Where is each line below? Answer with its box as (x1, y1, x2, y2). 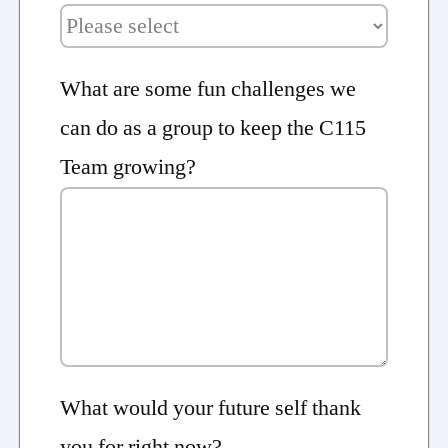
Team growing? (60, 153, 196, 182)
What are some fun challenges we (60, 75, 356, 104)
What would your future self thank (60, 394, 361, 423)
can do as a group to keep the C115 (60, 114, 366, 143)
